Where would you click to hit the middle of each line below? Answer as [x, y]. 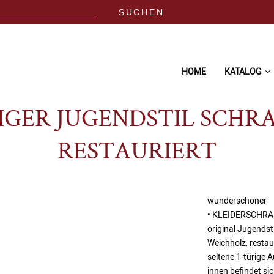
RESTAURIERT [137, 153]
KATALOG [243, 71]
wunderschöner [237, 200]
